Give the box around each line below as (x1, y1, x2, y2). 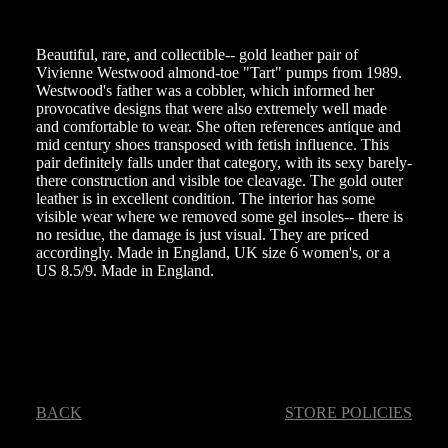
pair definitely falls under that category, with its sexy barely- (36, 153, 412, 171)
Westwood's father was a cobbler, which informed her (36, 81, 374, 99)
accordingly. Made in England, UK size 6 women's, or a (36, 243, 390, 261)
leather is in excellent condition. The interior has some (36, 189, 375, 207)
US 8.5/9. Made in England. (36, 261, 214, 279)
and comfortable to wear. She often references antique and (36, 117, 401, 135)
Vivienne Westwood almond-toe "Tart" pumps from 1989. (36, 63, 402, 81)
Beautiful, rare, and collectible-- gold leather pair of (36, 45, 358, 63)
